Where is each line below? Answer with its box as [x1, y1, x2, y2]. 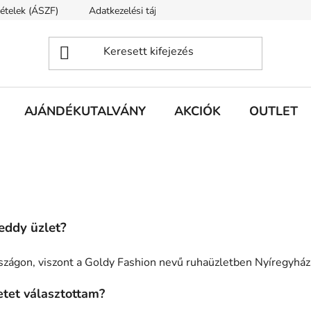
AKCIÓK [174, 102, 221, 119]
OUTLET [249, 102, 298, 119]
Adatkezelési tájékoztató [89, 4, 193, 17]
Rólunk [224, 4, 254, 17]
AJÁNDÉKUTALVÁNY [24, 102, 146, 119]
